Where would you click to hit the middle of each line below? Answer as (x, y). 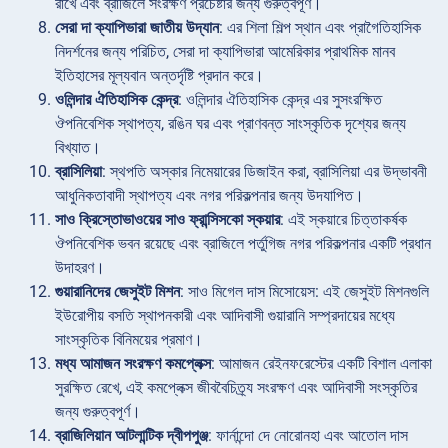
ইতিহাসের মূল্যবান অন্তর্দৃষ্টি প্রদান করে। (159, 76)
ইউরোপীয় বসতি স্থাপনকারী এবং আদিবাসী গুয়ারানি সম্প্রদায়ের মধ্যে (225, 316)
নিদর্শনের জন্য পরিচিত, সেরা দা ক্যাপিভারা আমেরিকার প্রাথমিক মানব (225, 52)
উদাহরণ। (80, 268)
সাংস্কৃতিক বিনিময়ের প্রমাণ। (129, 340)
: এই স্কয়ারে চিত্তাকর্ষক (343, 220)
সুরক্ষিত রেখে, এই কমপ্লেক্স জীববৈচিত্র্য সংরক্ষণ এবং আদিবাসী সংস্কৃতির (236, 388)
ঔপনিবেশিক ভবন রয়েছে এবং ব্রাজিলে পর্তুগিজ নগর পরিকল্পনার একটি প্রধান (243, 244)
